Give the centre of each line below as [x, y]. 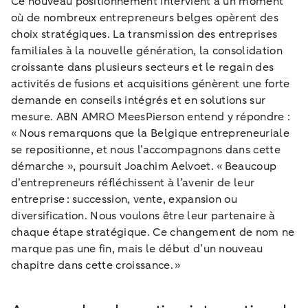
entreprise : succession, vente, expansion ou [124, 199]
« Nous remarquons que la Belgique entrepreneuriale [151, 133]
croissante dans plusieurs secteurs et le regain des [143, 67]
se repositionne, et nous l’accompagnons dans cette [146, 150]
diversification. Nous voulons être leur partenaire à [143, 216]
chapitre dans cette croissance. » [96, 265]
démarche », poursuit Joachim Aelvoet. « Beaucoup [144, 166]
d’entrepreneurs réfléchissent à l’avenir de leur [133, 183]
